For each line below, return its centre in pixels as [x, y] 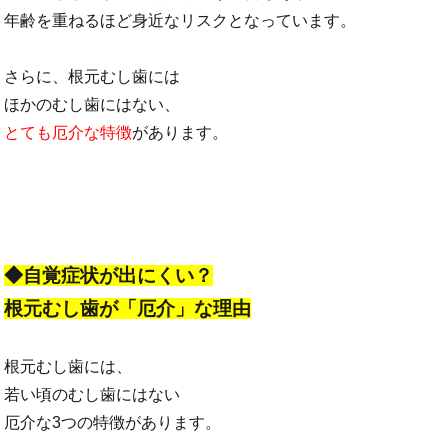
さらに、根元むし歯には [92, 76]
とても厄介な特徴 [68, 132]
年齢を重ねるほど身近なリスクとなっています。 [180, 20]
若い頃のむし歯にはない [92, 394]
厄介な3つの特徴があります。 [113, 422]
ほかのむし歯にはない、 [92, 104]
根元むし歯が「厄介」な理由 [128, 308]
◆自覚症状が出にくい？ [109, 275]
